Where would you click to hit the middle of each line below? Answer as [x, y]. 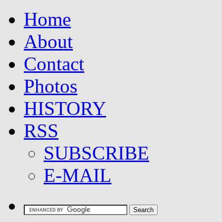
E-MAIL [78, 175]
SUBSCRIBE [96, 153]
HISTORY [65, 108]
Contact [54, 64]
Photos [51, 86]
